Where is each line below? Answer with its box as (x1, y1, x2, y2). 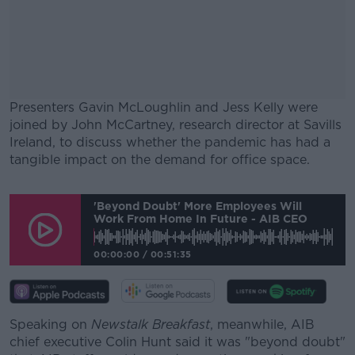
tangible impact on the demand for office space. (10, 152, 310, 167)
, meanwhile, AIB (210, 316, 315, 332)
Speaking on (10, 316, 91, 332)
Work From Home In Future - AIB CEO (94, 212, 307, 225)
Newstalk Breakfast (91, 316, 210, 332)
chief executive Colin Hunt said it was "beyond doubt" (10, 334, 345, 349)
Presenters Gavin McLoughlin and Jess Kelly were (10, 100, 318, 115)
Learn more (129, 277, 226, 298)
